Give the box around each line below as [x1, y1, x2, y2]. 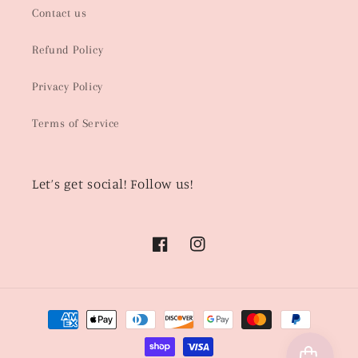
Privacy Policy [32, 80, 103, 93]
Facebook [152, 246, 201, 260]
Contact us [32, 6, 87, 20]
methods [28, 325, 76, 340]
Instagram [189, 246, 243, 260]
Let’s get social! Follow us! [32, 175, 193, 192]
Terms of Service [32, 117, 121, 130]
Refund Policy [32, 43, 104, 57]
